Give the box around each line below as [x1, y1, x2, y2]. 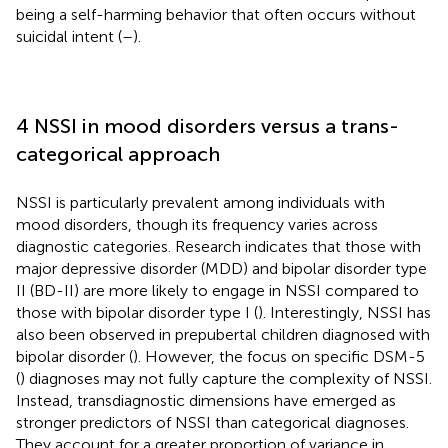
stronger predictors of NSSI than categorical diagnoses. [16, 412, 409, 432]
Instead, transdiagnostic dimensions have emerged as [16, 390, 396, 410]
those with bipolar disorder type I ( [16, 302, 258, 322]
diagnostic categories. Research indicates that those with [16, 236, 421, 256]
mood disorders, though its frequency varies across [16, 214, 378, 234]
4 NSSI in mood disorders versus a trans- [16, 113, 399, 138]
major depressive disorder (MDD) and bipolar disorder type [16, 258, 427, 278]
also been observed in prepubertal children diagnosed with [16, 324, 430, 344]
